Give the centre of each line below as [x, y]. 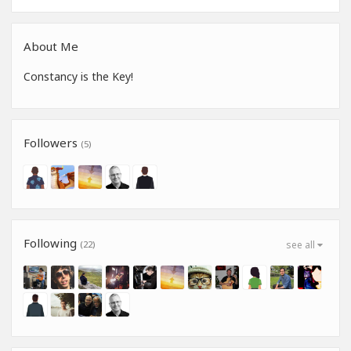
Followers [52, 143]
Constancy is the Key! [78, 77]
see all [302, 245]
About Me [51, 47]
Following [52, 243]
